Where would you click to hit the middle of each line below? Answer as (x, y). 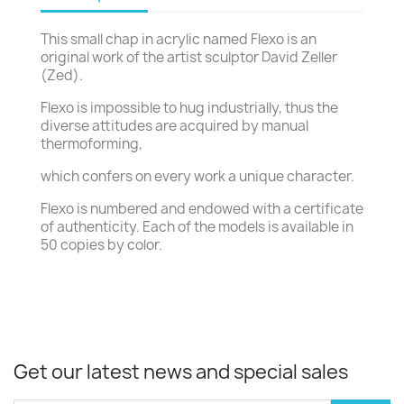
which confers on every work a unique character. (197, 177)
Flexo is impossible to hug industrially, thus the (189, 108)
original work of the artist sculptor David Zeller (189, 58)
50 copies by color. (101, 245)
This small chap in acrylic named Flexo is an (179, 40)
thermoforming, (92, 144)
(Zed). (62, 76)
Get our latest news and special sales (181, 372)
